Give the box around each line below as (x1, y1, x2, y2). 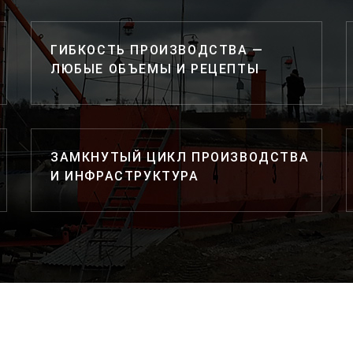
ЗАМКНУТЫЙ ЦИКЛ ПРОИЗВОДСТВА (50, 150, 310, 165)
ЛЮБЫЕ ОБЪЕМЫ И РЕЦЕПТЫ (50, 61, 260, 76)
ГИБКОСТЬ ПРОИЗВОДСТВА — (50, 43, 264, 58)
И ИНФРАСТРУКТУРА (50, 169, 199, 184)
